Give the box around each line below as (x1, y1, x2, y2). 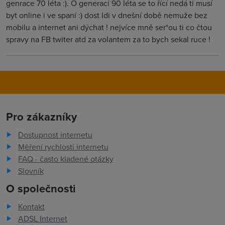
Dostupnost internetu (18, 129, 92, 140)
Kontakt (18, 201, 45, 212)
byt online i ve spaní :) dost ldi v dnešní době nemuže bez (6, 10, 207, 21)
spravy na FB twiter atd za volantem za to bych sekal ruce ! (6, 34, 210, 45)
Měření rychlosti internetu (18, 141, 108, 152)
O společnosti (6, 180, 76, 196)
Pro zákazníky (6, 108, 77, 125)
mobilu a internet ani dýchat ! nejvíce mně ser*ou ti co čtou (6, 22, 212, 33)
